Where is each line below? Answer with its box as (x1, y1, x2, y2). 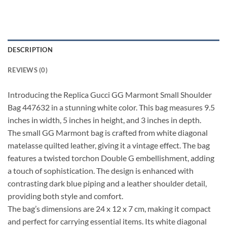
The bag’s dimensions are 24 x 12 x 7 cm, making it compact (8, 204, 211, 214)
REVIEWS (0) (8, 66, 48, 74)
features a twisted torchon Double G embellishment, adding (8, 153, 214, 163)
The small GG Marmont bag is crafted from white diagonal (8, 128, 208, 138)
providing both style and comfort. (8, 191, 123, 201)
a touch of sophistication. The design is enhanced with (8, 166, 194, 176)
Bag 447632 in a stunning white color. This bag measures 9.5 (8, 102, 215, 112)
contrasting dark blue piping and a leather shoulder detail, (8, 178, 207, 188)
